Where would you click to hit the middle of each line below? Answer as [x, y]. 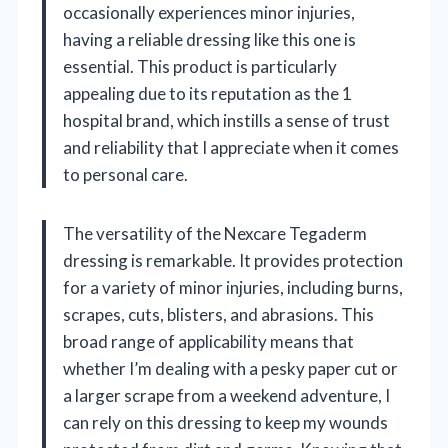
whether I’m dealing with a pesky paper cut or [230, 368]
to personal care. [125, 174]
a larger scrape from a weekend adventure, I [226, 395]
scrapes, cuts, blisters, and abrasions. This [218, 314]
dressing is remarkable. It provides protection [233, 260]
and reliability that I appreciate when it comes [231, 147]
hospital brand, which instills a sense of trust [226, 120]
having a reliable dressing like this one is [209, 39]
